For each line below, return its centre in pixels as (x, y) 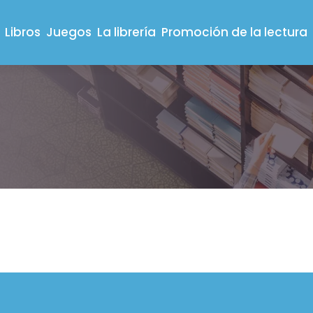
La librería (126, 32)
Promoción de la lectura (234, 32)
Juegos (68, 32)
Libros (22, 32)
